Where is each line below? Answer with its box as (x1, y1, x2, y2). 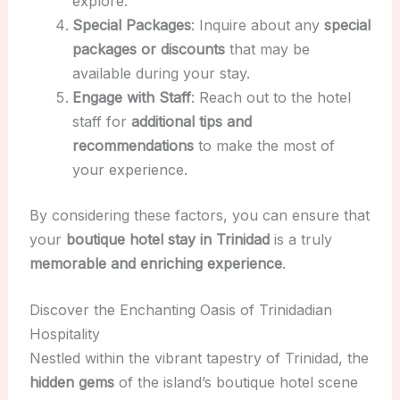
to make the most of (193, 136, 335, 154)
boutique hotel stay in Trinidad (65, 229, 270, 248)
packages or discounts (71, 39, 225, 58)
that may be (224, 39, 310, 58)
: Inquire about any (190, 15, 324, 34)
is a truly (269, 229, 332, 248)
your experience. (71, 160, 187, 179)
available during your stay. (71, 63, 250, 82)
